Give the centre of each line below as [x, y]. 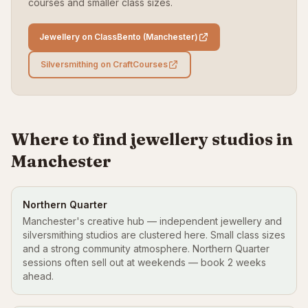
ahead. [38, 276]
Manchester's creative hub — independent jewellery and [152, 221]
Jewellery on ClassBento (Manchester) [119, 37]
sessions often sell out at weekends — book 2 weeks [144, 262]
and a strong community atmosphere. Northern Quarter [146, 249]
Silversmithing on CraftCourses [104, 64]
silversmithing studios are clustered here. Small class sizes [154, 235]
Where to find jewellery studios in [152, 139]
